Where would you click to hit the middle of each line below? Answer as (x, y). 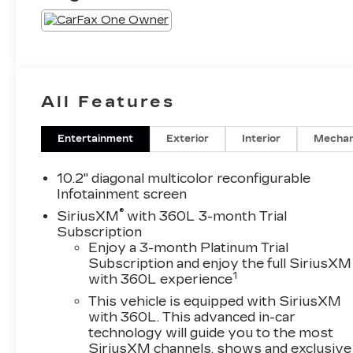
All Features (108, 101)
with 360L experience (161, 279)
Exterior (188, 138)
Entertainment (96, 138)
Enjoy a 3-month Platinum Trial (189, 247)
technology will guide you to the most (211, 333)
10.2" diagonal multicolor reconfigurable (184, 178)
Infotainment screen (122, 194)
